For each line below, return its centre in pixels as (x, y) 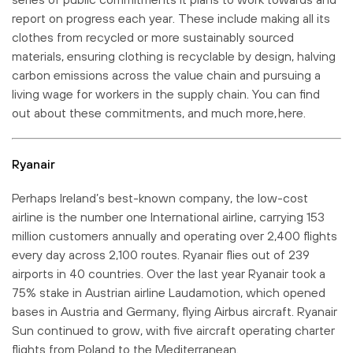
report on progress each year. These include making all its (171, 18)
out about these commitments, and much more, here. (159, 112)
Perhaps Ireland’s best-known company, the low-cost (160, 197)
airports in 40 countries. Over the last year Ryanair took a (169, 273)
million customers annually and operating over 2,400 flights (175, 235)
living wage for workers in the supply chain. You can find (166, 93)
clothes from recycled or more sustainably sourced (153, 37)
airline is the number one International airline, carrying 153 (168, 216)
